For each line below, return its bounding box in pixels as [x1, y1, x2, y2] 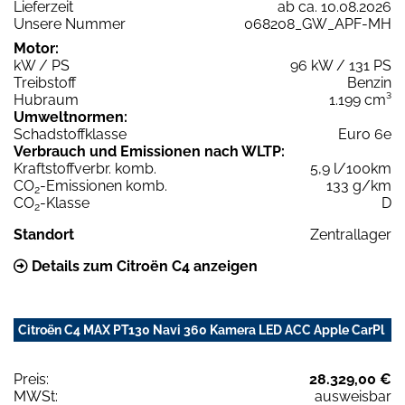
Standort [14, 226, 74, 244]
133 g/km [326, 177, 391, 195]
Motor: [14, 40, 59, 58]
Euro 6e [338, 126, 391, 144]
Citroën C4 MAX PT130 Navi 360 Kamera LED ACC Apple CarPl [18, 323, 384, 338]
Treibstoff [14, 74, 76, 92]
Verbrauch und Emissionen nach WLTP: [14, 143, 285, 161]
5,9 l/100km [310, 160, 391, 178]
